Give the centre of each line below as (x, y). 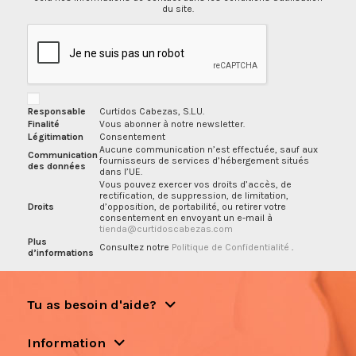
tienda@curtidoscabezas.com (166, 228)
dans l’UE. (120, 171)
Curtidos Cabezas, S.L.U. (151, 111)
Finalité (43, 124)
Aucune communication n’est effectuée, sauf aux (208, 149)
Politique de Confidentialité (231, 247)
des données (56, 166)
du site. (178, 8)
